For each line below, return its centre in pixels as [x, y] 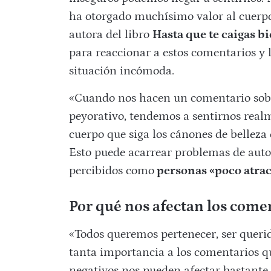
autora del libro [110, 35]
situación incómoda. [121, 71]
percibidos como [111, 171]
